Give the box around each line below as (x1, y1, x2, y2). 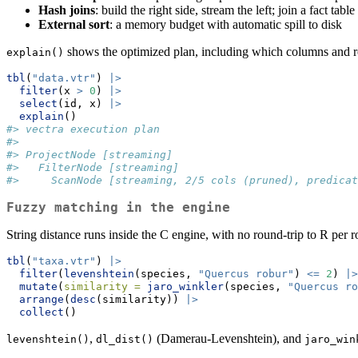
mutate (19, 280, 58, 293)
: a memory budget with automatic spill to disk (109, 18, 342, 32)
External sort (38, 18, 109, 32)
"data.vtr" (32, 72, 96, 85)
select (19, 97, 58, 110)
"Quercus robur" (198, 268, 294, 280)
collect (19, 306, 64, 319)
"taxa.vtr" (32, 255, 96, 268)
